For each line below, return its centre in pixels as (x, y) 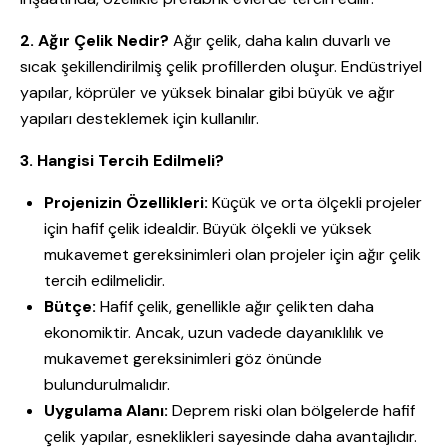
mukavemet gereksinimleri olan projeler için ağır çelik (232, 255)
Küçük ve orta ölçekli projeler (315, 203)
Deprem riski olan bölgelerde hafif (291, 411)
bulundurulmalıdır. (107, 385)
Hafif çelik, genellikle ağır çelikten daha (235, 307)
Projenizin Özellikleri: (126, 203)
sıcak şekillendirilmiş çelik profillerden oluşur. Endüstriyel (221, 67)
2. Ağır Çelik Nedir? (94, 41)
